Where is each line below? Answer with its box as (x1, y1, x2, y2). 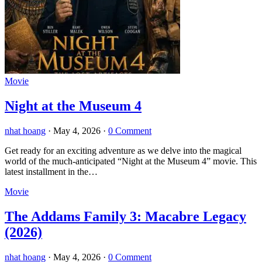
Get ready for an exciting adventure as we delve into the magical (5, 145, 242, 156)
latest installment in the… (5, 166, 98, 177)
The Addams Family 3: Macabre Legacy (5, 208, 246, 224)
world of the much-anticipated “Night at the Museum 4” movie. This (5, 156, 257, 166)
